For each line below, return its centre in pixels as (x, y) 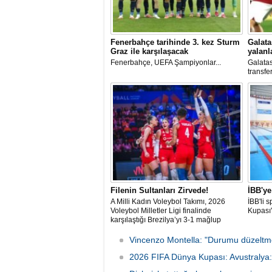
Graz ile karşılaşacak (149, 51)
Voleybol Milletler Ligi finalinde (161, 211)
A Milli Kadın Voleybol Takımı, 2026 (168, 202)
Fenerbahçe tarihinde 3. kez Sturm (175, 42)
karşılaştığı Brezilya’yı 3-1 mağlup (166, 220)
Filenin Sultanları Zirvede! (159, 190)
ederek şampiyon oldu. (148, 229)
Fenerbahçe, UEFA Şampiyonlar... (166, 63)
